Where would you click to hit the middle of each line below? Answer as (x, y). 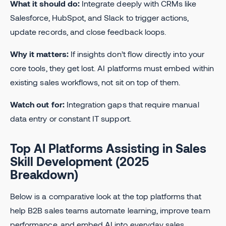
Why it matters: (39, 53)
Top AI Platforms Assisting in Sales (108, 148)
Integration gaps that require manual (133, 104)
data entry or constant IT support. (71, 118)
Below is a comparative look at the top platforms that (106, 196)
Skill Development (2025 (79, 161)
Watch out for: (38, 104)
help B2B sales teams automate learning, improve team (110, 210)
